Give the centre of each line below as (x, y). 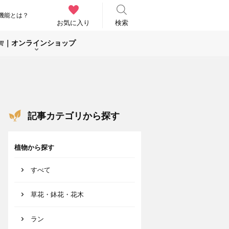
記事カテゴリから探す (74, 116)
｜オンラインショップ (40, 43)
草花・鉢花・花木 (57, 194)
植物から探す (34, 147)
